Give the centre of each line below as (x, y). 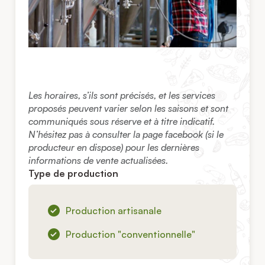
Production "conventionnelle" (131, 234)
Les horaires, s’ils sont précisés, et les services (122, 95)
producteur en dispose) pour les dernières (114, 147)
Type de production (74, 173)
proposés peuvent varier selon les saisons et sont (129, 108)
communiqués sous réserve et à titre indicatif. (122, 121)
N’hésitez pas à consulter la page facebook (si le (126, 134)
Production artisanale (114, 210)
